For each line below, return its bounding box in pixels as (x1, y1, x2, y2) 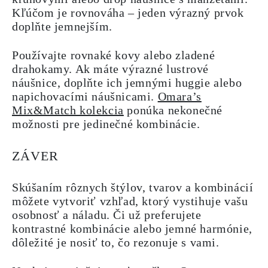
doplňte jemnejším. (12, 20, 112, 33)
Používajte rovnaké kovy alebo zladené (12, 48, 215, 62)
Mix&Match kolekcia (12, 103, 124, 117)
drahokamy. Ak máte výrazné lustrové (12, 62, 209, 75)
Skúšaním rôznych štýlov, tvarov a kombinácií (12, 181, 254, 194)
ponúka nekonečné (123, 103, 223, 117)
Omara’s (157, 90, 202, 103)
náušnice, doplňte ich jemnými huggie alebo (12, 76, 242, 89)
